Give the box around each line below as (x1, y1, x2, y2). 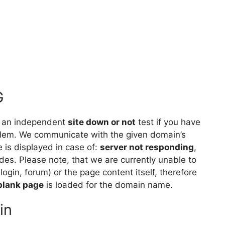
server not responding (100, 142, 194, 152)
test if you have (136, 117, 200, 127)
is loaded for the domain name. (44, 180, 173, 190)
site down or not (68, 117, 136, 127)
